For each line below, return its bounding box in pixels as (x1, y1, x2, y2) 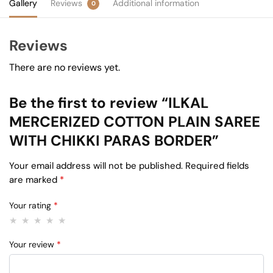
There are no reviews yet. (9, 61, 120, 74)
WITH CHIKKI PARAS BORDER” (9, 131, 219, 151)
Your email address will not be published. (9, 160, 183, 172)
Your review (9, 239, 57, 250)
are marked (9, 174, 60, 186)
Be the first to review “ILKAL (9, 93, 208, 113)
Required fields (185, 160, 249, 172)
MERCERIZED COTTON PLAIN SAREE (9, 112, 260, 132)
